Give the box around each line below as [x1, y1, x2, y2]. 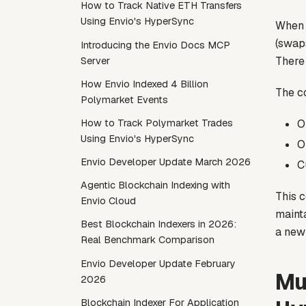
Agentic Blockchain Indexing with [81, 179, 230, 192]
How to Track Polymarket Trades [81, 116, 233, 129]
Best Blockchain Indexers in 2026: [81, 218, 236, 231]
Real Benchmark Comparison [81, 234, 214, 247]
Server [81, 54, 110, 67]
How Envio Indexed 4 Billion [81, 77, 208, 90]
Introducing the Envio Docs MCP [81, 38, 230, 51]
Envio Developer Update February [81, 257, 236, 270]
